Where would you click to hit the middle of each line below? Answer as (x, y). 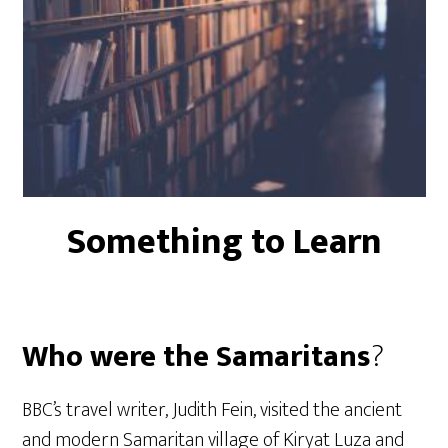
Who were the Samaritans (197, 357)
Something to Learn (224, 242)
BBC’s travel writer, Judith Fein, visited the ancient (212, 410)
